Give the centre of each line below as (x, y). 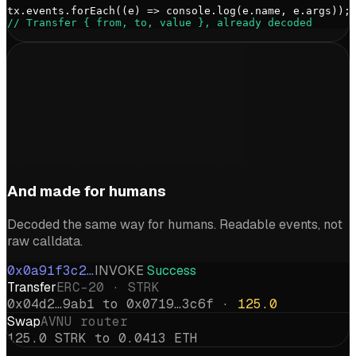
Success (170, 270)
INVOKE (119, 270)
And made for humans (87, 191)
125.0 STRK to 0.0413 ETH (103, 338)
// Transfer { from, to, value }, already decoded (160, 23)
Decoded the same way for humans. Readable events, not (175, 224)
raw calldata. (45, 241)
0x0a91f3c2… (51, 270)
